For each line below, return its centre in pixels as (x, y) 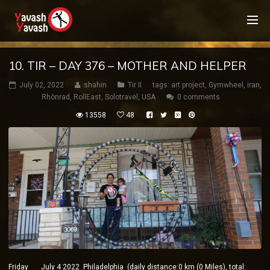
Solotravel (121, 97)
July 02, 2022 (41, 85)
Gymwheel (226, 85)
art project (188, 85)
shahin (95, 85)
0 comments (198, 97)
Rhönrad (55, 97)
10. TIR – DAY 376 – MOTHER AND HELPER (127, 66)
